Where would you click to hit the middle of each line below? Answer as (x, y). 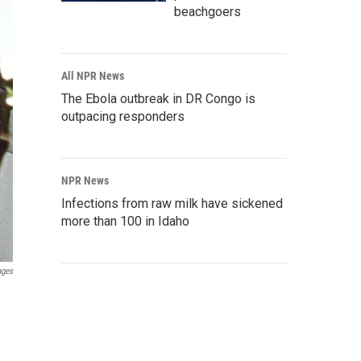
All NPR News (93, 76)
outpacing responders (123, 117)
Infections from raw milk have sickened (172, 204)
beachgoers (207, 12)
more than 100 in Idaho (125, 222)
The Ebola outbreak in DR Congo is (158, 99)
